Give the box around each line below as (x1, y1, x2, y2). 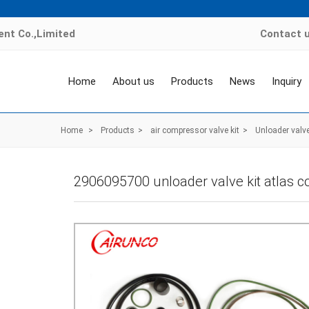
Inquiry (272, 75, 301, 88)
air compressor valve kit (150, 126, 239, 135)
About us (112, 75, 154, 88)
